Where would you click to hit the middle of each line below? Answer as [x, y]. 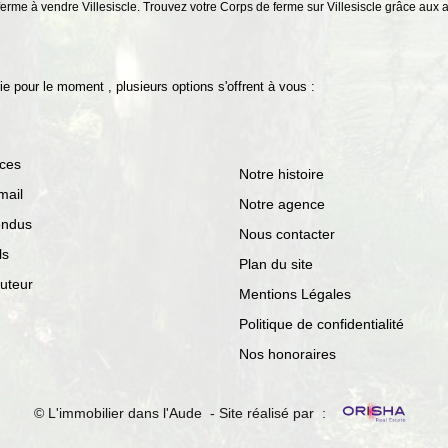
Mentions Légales [295, 294]
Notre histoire [281, 174]
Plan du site [276, 264]
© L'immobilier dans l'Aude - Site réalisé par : [182, 412]
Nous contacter [287, 234]
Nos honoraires [287, 354]
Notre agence [282, 204]
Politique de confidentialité [321, 324]
